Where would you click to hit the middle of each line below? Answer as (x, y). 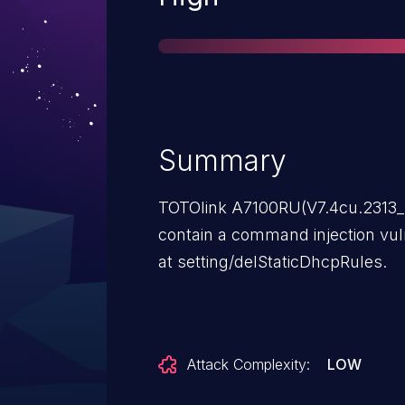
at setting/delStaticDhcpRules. (273, 262)
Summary (222, 160)
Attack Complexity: (249, 364)
